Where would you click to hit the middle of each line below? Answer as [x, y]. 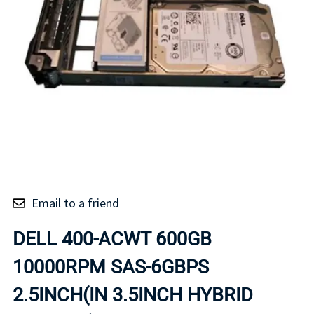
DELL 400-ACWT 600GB [112, 239]
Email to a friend [75, 203]
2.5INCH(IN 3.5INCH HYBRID [133, 295]
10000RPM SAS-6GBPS [111, 267]
